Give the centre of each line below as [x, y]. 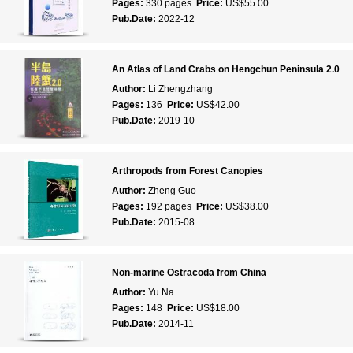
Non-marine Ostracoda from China [189, 273]
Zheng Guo [172, 191]
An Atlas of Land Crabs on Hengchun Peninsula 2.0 [225, 69]
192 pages [171, 206]
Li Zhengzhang [180, 89]
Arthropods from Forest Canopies [187, 171]
